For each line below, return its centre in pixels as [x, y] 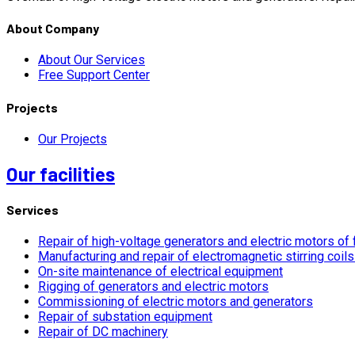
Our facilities [61, 174]
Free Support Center [94, 75]
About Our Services [92, 60]
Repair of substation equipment [125, 317]
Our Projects [73, 139]
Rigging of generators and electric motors [153, 287]
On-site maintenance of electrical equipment [160, 272]
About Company [53, 29]
